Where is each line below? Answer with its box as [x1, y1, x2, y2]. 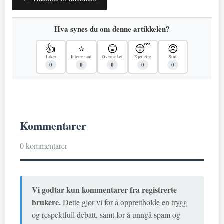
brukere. [32, 196, 61, 208]
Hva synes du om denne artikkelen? [54, 23, 170, 34]
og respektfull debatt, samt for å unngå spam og [32, 209, 180, 220]
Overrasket [102, 53, 123, 60]
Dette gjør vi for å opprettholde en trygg [61, 196, 187, 207]
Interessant [71, 53, 92, 60]
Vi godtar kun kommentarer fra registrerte [32, 183, 177, 195]
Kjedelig [134, 53, 151, 60]
